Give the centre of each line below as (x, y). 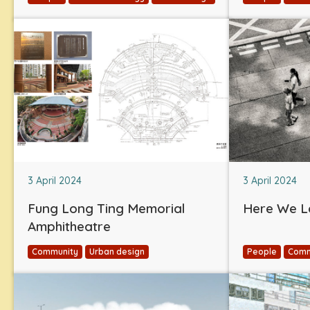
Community (55, 251)
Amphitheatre (69, 226)
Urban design (117, 251)
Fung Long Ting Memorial (106, 208)
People (262, 251)
